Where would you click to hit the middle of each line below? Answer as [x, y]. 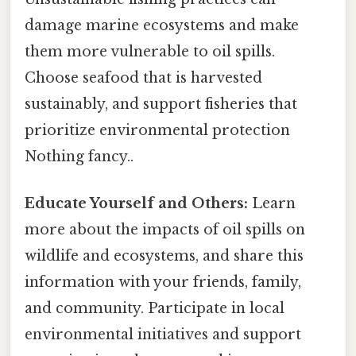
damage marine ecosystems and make [162, 25]
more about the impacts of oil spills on [165, 230]
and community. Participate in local [155, 309]
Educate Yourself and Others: [136, 204]
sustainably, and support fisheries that [161, 104]
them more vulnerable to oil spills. [150, 51]
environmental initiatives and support [163, 335]
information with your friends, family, [163, 282]
